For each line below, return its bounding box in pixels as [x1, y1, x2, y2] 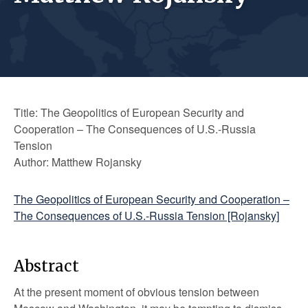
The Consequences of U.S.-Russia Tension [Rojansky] [14, 208, 279, 223]
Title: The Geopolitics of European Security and [14, 104, 244, 120]
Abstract [14, 256, 79, 276]
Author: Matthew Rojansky [14, 154, 142, 170]
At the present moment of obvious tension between [14, 284, 259, 300]
